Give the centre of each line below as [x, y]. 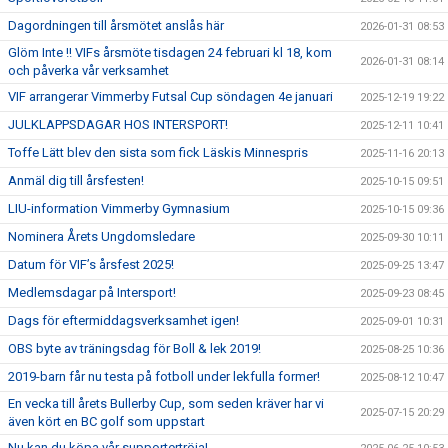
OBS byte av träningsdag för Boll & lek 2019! [134, 349]
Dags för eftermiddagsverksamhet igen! [123, 321]
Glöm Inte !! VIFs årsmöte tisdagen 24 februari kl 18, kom [170, 53]
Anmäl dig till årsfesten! [76, 181]
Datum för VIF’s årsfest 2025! [91, 265]
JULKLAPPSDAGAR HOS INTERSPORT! [118, 125]
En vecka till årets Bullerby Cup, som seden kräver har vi [166, 404]
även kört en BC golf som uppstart [106, 422]
